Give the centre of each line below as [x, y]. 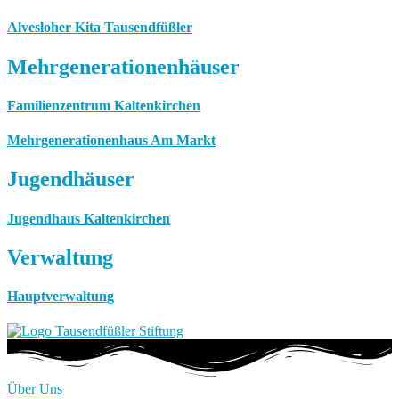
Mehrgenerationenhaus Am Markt [111, 141]
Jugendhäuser [71, 179]
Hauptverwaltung [61, 297]
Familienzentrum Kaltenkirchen [104, 105]
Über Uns [35, 388]
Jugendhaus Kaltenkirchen [89, 218]
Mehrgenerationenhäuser [123, 66]
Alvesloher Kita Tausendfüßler [100, 28]
